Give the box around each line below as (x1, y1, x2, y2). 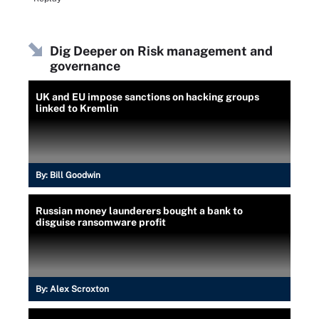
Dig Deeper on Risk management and (50, 43, 273, 58)
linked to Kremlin (36, 103, 118, 114)
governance (50, 58, 120, 73)
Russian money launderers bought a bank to (36, 205, 243, 216)
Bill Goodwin (50, 170, 100, 180)
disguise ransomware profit (36, 216, 166, 228)
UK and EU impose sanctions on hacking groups (36, 91, 259, 103)
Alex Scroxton (50, 284, 109, 294)
